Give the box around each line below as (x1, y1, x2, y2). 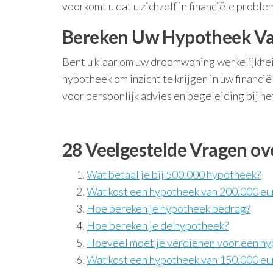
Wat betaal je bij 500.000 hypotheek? (87, 168, 261, 181)
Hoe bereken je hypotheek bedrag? (87, 202, 250, 215)
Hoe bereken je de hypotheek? (87, 219, 229, 232)
